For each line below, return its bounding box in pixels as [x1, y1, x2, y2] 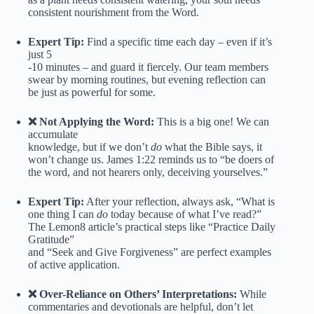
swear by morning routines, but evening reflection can [28, 73, 266, 86]
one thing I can [28, 207, 97, 220]
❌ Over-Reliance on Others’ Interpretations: [28, 287, 237, 300]
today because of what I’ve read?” [108, 207, 261, 220]
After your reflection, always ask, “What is [84, 195, 275, 207]
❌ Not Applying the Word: [28, 115, 154, 128]
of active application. [28, 258, 120, 271]
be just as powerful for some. [28, 86, 156, 98]
